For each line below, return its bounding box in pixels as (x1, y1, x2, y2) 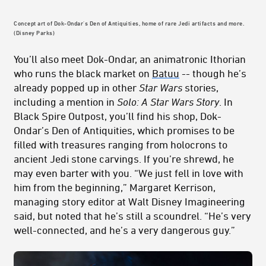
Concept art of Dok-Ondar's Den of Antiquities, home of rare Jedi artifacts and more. (14, 19, 245, 27)
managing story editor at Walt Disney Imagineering (14, 195, 245, 207)
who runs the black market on (14, 66, 152, 79)
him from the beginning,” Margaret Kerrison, (14, 180, 216, 193)
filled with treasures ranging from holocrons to (14, 138, 227, 150)
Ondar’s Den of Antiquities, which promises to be (14, 123, 235, 136)
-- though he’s (179, 66, 246, 79)
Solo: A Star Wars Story (117, 95, 219, 107)
